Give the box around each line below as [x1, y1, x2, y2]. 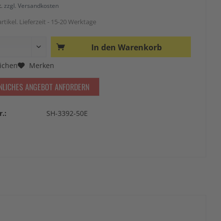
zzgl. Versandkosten [4, 1, 59, 10]
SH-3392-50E [46, 109, 88, 118]
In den [91, 42, 116, 53]
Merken [29, 60, 54, 70]
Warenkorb [117, 42, 162, 53]
